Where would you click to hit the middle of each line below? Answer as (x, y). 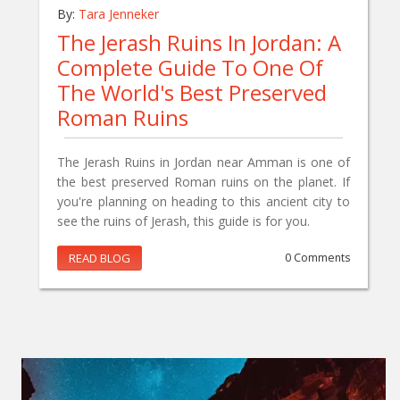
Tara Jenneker (119, 14)
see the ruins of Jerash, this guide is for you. (183, 221)
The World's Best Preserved (192, 93)
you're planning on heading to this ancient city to (204, 202)
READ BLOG (100, 258)
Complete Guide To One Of (190, 68)
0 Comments (317, 258)
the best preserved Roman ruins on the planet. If (204, 182)
